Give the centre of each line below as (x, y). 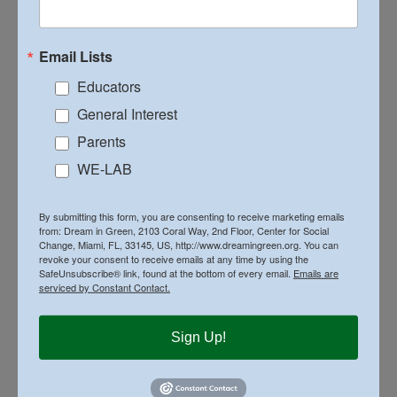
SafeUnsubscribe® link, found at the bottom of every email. (166, 272)
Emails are (316, 272)
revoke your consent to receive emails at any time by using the (174, 258)
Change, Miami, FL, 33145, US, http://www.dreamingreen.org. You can (189, 244)
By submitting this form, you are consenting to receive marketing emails (192, 216)
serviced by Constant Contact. (105, 287)
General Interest (127, 113)
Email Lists (76, 56)
